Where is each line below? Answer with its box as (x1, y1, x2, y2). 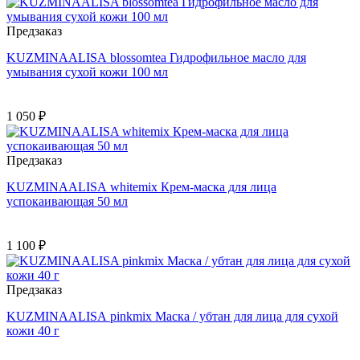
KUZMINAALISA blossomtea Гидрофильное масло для (6, 51, 306, 65)
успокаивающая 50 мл (6, 194, 128, 209)
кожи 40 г (6, 324, 59, 338)
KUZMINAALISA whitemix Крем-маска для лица (6, 180, 276, 194)
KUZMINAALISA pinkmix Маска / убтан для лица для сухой (6, 309, 338, 324)
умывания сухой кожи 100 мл (6, 65, 168, 80)
